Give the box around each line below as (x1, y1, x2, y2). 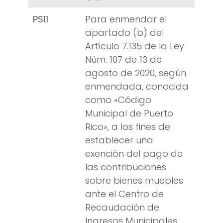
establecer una (85, 134, 153, 147)
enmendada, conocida (85, 80, 189, 93)
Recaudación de (85, 201, 159, 214)
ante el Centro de (85, 188, 164, 201)
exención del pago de (85, 147, 183, 160)
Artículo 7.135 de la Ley (85, 40, 184, 53)
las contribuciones (85, 161, 166, 174)
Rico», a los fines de (85, 120, 170, 133)
